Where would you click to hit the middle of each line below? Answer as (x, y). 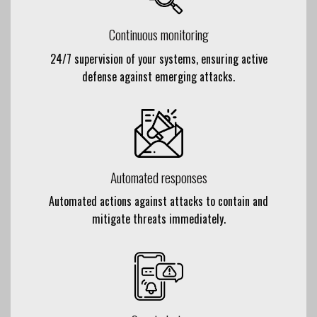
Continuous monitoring (158, 35)
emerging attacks (194, 76)
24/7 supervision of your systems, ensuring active (158, 58)
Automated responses (158, 177)
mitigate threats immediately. (158, 219)
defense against (119, 76)
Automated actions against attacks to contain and (158, 201)
